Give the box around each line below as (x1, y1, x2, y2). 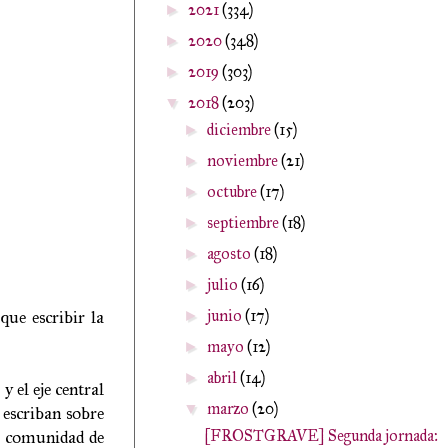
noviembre (207, 151, 282, 170)
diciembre (207, 120, 275, 139)
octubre (207, 182, 261, 201)
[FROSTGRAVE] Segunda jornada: (203, 426, 438, 445)
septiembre (207, 213, 283, 232)
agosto (207, 244, 255, 263)
